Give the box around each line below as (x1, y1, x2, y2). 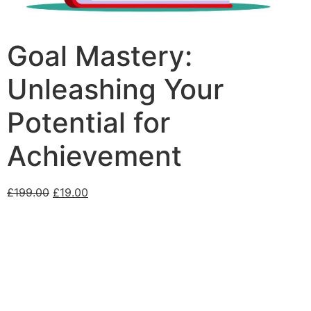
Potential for (7, 105, 170, 140)
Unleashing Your (7, 72, 224, 106)
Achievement (7, 138, 182, 173)
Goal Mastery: (7, 38, 192, 73)
